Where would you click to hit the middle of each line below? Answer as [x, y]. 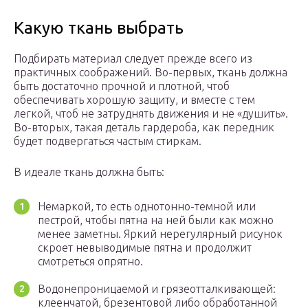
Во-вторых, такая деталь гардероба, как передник [144, 128]
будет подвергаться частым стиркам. [108, 141]
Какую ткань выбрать [99, 28]
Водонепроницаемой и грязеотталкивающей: [157, 289]
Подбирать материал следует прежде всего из [133, 59]
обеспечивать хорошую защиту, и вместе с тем [134, 100]
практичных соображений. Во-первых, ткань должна [151, 73]
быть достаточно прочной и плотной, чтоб [122, 86]
